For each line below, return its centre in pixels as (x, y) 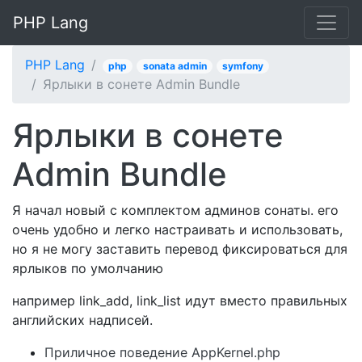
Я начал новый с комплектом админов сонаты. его (175, 210)
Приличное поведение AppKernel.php (162, 352)
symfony (242, 66)
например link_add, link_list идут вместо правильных (180, 301)
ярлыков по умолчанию (88, 268)
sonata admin (175, 66)
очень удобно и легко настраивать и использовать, (177, 229)
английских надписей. (82, 320)
